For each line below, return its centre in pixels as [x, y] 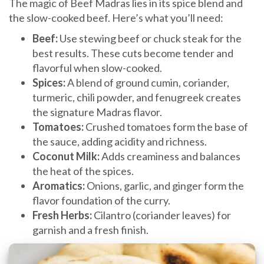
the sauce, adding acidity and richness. [120, 141]
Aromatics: [59, 185]
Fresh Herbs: [62, 215]
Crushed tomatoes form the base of [166, 126]
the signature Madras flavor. [97, 112]
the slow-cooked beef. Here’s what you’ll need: [116, 17]
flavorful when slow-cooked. [97, 67]
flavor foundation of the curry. [101, 200]
